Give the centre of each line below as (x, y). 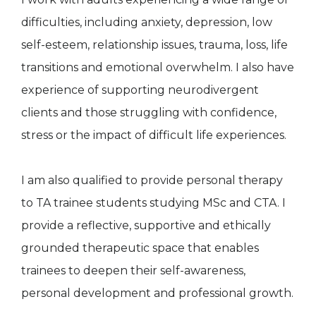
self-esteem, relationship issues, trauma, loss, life (154, 44)
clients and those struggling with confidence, (149, 112)
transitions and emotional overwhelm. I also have (158, 67)
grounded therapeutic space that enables (140, 248)
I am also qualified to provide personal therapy (152, 180)
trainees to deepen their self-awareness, (133, 270)
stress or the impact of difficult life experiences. (154, 135)
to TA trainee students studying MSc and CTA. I (153, 202)
